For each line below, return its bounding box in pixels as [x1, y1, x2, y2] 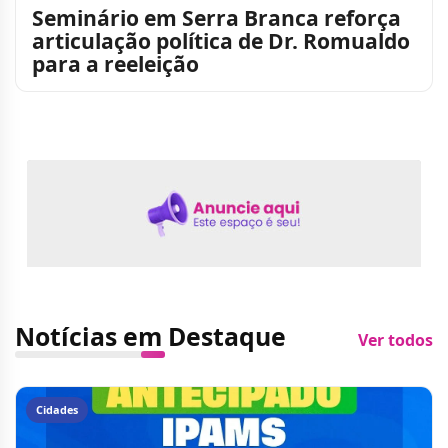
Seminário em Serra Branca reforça [32, 3, 401, 33]
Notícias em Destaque [15, 319, 286, 354]
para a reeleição [32, 49, 199, 79]
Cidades [36, 402, 78, 418]
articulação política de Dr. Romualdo [32, 26, 410, 56]
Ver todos [358, 329, 433, 352]
